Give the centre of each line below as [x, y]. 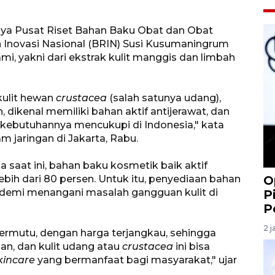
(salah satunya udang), [164, 98]
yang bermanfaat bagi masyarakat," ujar [136, 260]
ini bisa [192, 246]
